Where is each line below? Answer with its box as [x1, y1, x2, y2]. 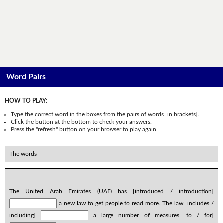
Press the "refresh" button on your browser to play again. [11, 126, 158, 132]
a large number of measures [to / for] [88, 212, 214, 218]
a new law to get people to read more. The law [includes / [56, 200, 214, 206]
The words [9, 150, 37, 157]
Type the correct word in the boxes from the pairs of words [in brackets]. [11, 111, 200, 117]
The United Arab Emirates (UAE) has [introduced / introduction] [9, 188, 214, 194]
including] [9, 212, 41, 218]
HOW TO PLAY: [4, 98, 47, 104]
